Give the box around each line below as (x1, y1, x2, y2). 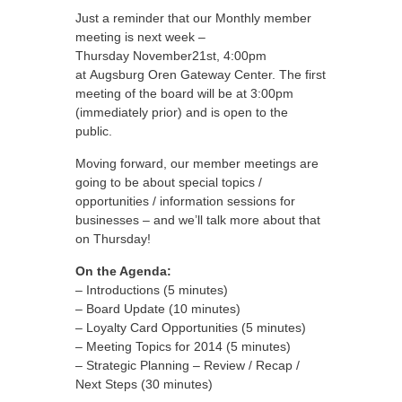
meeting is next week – (75, 30, 205, 44)
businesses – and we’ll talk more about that (75, 213, 320, 227)
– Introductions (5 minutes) (75, 283, 228, 297)
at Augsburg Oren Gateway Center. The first (75, 67, 326, 82)
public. (75, 124, 112, 138)
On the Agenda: (75, 264, 171, 278)
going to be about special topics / (75, 175, 262, 189)
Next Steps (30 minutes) (75, 377, 213, 391)
